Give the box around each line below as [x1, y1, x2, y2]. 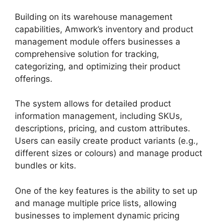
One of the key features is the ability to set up [15, 185, 197, 196]
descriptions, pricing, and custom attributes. [15, 123, 190, 134]
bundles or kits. [15, 161, 76, 171]
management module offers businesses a [15, 36, 180, 47]
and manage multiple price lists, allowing [15, 198, 176, 208]
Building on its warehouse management [15, 11, 172, 22]
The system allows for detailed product [15, 99, 171, 109]
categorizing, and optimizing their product [15, 61, 180, 71]
